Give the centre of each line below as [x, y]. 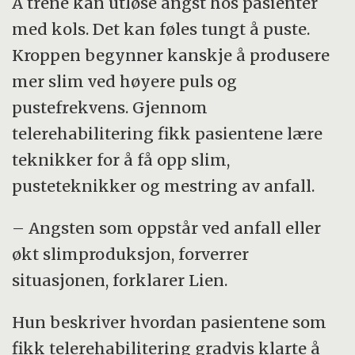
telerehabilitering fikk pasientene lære [168, 134]
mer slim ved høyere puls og [125, 82]
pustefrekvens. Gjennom [110, 108]
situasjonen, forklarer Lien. [120, 281]
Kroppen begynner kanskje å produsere [171, 55]
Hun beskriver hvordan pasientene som [170, 323]
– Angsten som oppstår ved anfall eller [167, 228]
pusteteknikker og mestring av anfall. [164, 186]
